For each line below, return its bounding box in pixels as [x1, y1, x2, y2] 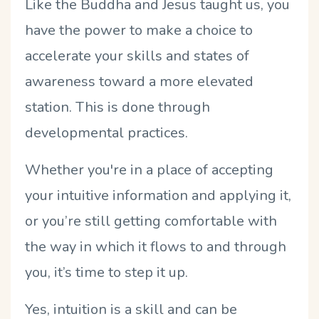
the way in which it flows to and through [25, 236, 286, 256]
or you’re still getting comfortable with [25, 211, 277, 231]
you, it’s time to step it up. [25, 262, 188, 282]
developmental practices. [25, 122, 188, 142]
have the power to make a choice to [25, 20, 253, 40]
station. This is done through [25, 97, 210, 117]
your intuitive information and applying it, [25, 185, 291, 205]
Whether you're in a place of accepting [25, 159, 273, 179]
